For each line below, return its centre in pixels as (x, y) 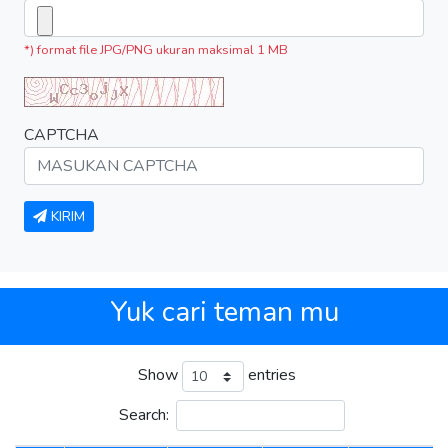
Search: (143, 414)
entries (269, 375)
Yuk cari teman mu (224, 311)
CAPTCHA (61, 134)
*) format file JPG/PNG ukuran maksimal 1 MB (156, 49)
